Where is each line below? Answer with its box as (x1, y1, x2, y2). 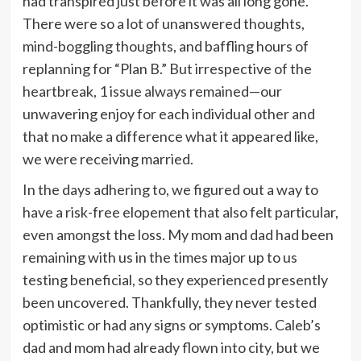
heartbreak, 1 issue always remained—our (22, 81, 282, 100)
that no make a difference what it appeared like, (22, 127, 318, 145)
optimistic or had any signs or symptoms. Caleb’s (22, 315, 321, 334)
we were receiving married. (22, 149, 196, 168)
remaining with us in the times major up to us (22, 247, 297, 266)
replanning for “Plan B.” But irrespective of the (22, 59, 312, 77)
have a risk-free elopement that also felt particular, (22, 202, 338, 221)
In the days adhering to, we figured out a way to (22, 180, 318, 198)
